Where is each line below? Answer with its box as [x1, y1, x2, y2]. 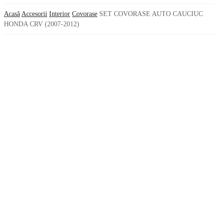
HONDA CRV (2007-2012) [4, 20, 79, 28]
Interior [49, 10, 70, 18]
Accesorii [21, 10, 47, 18]
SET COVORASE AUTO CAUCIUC [99, 10, 203, 18]
